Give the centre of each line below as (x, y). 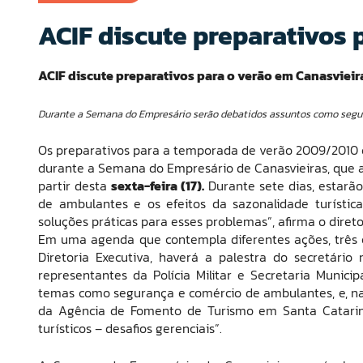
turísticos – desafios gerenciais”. (130, 329)
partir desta (75, 186)
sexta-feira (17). (158, 186)
